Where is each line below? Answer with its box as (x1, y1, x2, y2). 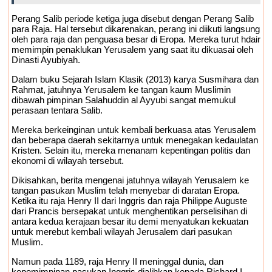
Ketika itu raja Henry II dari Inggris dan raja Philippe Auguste (12, 195, 247, 206)
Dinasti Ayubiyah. (12, 55, 80, 65)
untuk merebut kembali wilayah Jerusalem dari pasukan (12, 226, 232, 237)
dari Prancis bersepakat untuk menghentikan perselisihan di (12, 206, 247, 216)
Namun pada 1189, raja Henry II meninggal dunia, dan (12, 256, 223, 267)
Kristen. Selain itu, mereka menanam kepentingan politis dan (12, 145, 250, 155)
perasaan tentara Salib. (12, 105, 103, 115)
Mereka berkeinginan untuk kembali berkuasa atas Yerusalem (12, 124, 256, 135)
